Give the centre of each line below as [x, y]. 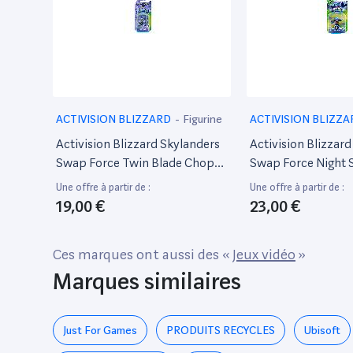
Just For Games [100, 330]
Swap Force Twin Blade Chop [135, 163]
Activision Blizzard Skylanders [138, 144]
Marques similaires [147, 281]
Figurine [203, 119]
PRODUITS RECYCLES [221, 330]
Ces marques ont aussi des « [143, 254]
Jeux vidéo [264, 254]
